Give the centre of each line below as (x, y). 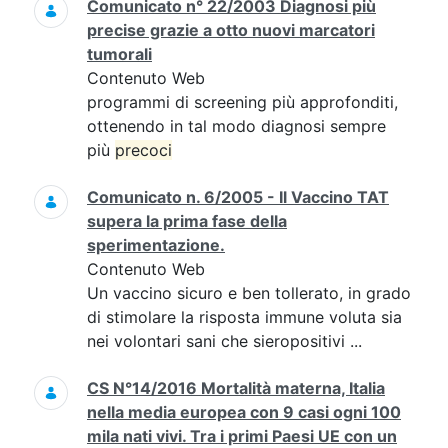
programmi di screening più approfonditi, (242, 102)
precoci (143, 150)
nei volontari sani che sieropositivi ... (224, 341)
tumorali (119, 54)
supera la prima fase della (187, 221)
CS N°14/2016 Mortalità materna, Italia (236, 388)
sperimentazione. (156, 245)
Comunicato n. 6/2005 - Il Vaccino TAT (238, 197)
